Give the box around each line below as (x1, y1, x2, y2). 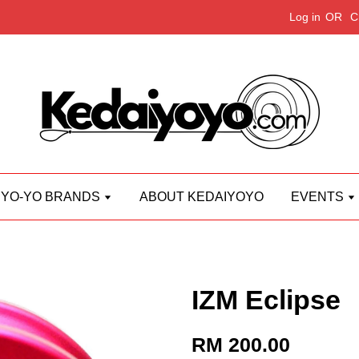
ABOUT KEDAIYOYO (139, 190, 264, 204)
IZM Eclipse (192, 284, 341, 315)
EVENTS (291, 190, 347, 204)
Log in (289, 10, 321, 23)
